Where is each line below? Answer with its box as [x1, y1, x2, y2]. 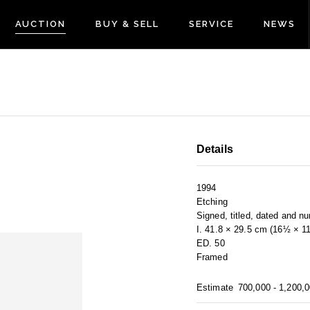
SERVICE [188, 19, 234, 29]
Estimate [197, 282, 233, 293]
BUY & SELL [95, 19, 159, 29]
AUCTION [15, 19, 66, 29]
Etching [197, 197, 228, 208]
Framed [197, 252, 228, 263]
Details [197, 143, 233, 156]
